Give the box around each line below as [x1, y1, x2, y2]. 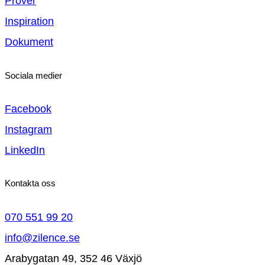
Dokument [5, 36, 53, 49]
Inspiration [5, 15, 54, 28]
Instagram [5, 124, 52, 136]
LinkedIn [5, 144, 45, 157]
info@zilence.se [5, 231, 80, 244]
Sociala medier [5, 70, 62, 80]
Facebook [5, 103, 51, 115]
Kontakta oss [5, 179, 56, 189]
